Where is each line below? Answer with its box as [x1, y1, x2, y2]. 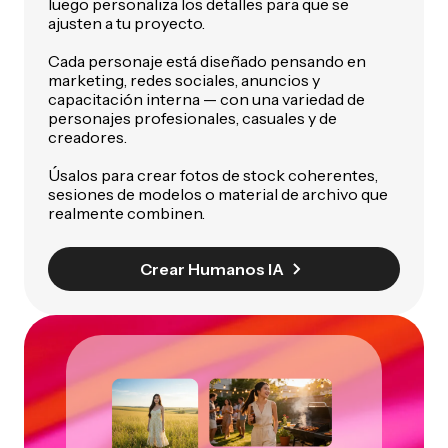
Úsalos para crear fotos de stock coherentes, [48, 164, 378, 185]
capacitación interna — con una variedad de [48, 88, 365, 109]
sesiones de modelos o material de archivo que [48, 183, 388, 204]
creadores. [48, 126, 127, 147]
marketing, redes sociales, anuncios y [48, 69, 320, 90]
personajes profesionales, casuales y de [48, 107, 337, 128]
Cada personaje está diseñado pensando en [48, 50, 366, 71]
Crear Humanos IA [140, 258, 284, 279]
